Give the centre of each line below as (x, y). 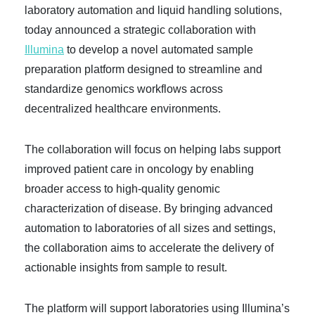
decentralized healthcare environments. (123, 109)
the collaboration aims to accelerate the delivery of (149, 248)
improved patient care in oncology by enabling (139, 169)
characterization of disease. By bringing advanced (149, 208)
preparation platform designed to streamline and (143, 69)
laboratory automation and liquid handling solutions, (153, 10)
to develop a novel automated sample (159, 50)
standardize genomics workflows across (124, 89)
